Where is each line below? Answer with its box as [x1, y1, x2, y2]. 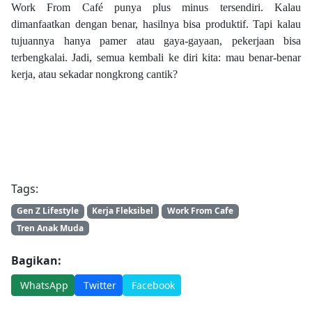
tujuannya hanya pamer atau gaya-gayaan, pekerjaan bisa [11, 35, 301, 47]
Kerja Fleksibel [92, 205, 154, 217]
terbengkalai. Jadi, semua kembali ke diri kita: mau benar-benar [11, 52, 301, 64]
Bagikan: [11, 252, 61, 268]
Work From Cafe [166, 205, 233, 217]
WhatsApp [20, 278, 68, 292]
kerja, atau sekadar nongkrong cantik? [11, 68, 178, 81]
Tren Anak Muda [16, 221, 84, 234]
